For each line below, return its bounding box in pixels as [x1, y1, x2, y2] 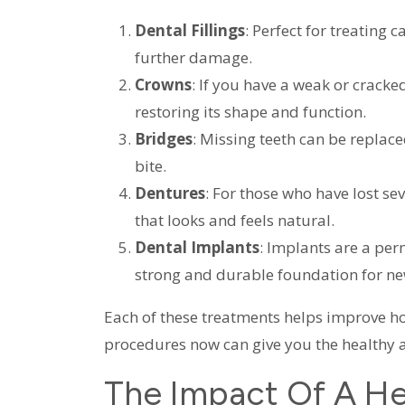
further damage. [134, 46, 252, 68]
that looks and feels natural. [134, 209, 334, 231]
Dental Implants [134, 236, 259, 258]
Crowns [134, 73, 192, 95]
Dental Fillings [134, 19, 245, 41]
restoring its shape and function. [134, 100, 366, 122]
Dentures [134, 182, 205, 203]
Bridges [134, 127, 193, 149]
